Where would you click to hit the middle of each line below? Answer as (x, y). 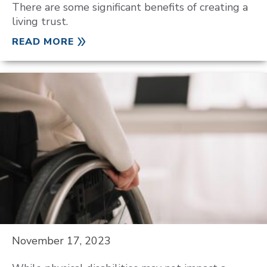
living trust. (40, 21)
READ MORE (43, 42)
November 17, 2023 (61, 241)
